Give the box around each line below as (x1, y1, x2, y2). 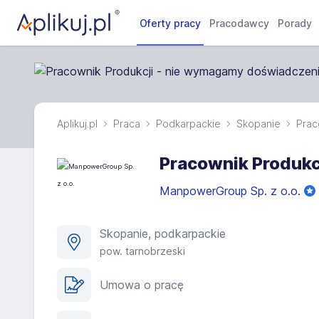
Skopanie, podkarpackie (100, 226, 226, 241)
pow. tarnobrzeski (100, 245, 185, 257)
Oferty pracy (140, 17, 202, 29)
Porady (278, 17, 313, 29)
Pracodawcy (209, 17, 270, 29)
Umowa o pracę (100, 278, 184, 292)
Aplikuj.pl (57, 117, 98, 130)
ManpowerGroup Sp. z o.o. (159, 184, 304, 198)
